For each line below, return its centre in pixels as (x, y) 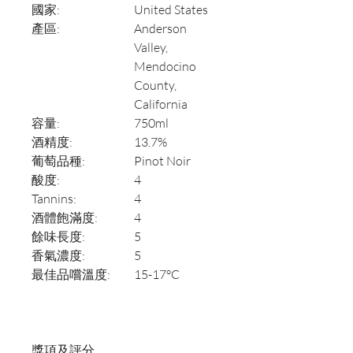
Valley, (151, 48)
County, (155, 85)
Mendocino (165, 67)
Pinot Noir (162, 161)
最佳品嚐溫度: (71, 275)
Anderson (160, 29)
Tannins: (54, 199)
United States (171, 10)
